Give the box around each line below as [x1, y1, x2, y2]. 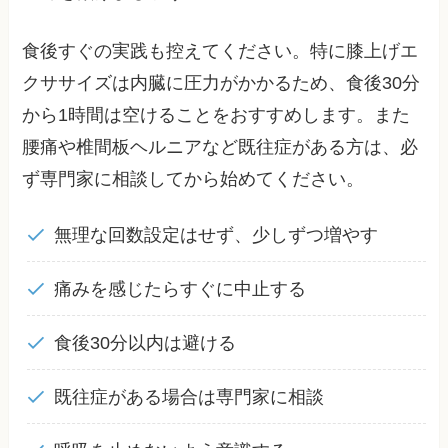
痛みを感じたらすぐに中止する [53, 278, 306, 299]
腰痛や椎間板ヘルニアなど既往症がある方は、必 [22, 137, 419, 158]
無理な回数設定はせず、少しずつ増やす [53, 225, 378, 246]
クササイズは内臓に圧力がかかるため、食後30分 [22, 73, 421, 94]
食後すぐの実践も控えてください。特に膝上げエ [22, 41, 419, 62]
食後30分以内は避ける [53, 332, 236, 353]
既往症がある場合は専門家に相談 [53, 386, 324, 407]
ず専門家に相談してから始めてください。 [22, 169, 365, 190]
